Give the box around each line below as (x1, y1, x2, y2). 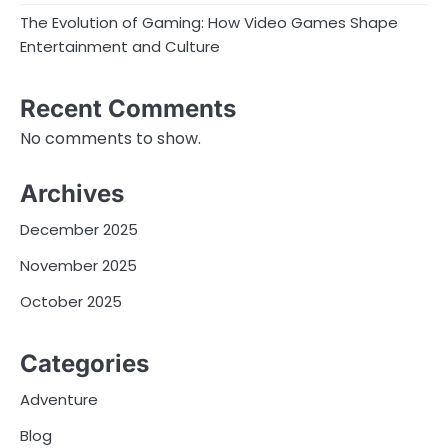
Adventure (20, 388, 98, 410)
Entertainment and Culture (20, 36, 220, 58)
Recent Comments (20, 93, 236, 123)
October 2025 (20, 291, 122, 313)
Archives (20, 179, 124, 209)
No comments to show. (20, 126, 201, 150)
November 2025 (20, 255, 137, 277)
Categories (20, 348, 149, 378)
